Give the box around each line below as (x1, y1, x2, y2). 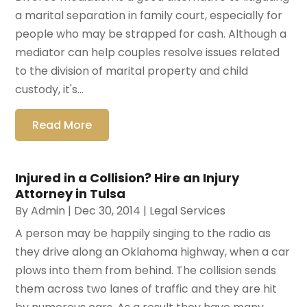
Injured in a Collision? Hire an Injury (15, 169, 240, 186)
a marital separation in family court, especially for (15, 7, 283, 23)
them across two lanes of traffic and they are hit (15, 280, 278, 297)
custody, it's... (15, 81, 84, 97)
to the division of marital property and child (15, 62, 249, 79)
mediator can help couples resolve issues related (15, 44, 280, 60)
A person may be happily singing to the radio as (15, 225, 271, 241)
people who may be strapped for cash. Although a (15, 25, 287, 42)
